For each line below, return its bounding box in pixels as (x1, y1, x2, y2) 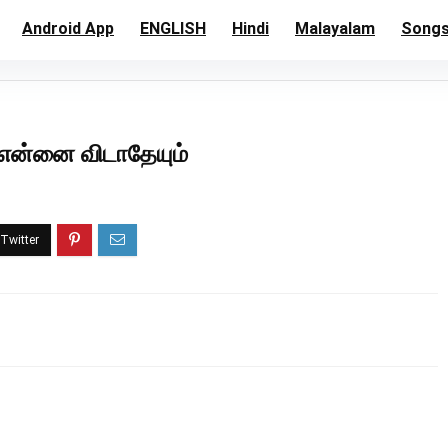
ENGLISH (140, 19, 206, 38)
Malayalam (295, 19, 375, 38)
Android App (22, 19, 114, 38)
